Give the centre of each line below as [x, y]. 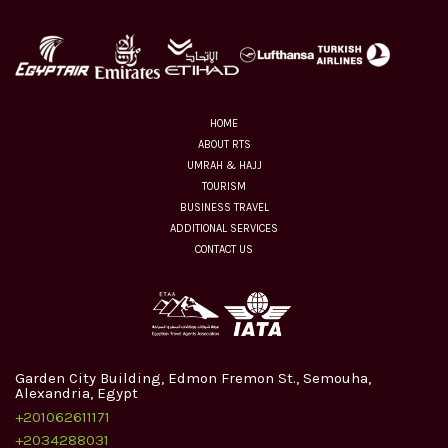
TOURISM [224, 186]
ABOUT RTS [224, 144]
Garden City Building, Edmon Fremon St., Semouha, [193, 377]
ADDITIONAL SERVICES [224, 228]
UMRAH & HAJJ [224, 165]
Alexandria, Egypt [76, 392]
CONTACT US [224, 249]
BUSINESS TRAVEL [224, 207]
